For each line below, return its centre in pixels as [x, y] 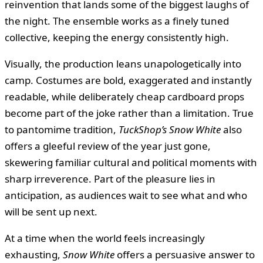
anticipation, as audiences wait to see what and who [126, 195]
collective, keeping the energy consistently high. [117, 37]
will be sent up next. [51, 211]
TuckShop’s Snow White [170, 129]
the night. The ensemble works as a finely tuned [117, 21]
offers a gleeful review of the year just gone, [108, 146]
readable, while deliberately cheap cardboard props [124, 96]
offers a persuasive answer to [185, 254]
